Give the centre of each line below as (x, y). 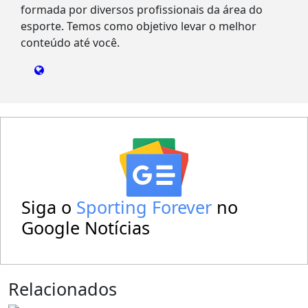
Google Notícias (86, 228)
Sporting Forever (144, 207)
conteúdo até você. (70, 43)
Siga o (49, 207)
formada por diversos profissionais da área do (142, 10)
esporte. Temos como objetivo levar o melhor (139, 26)
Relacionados (63, 289)
